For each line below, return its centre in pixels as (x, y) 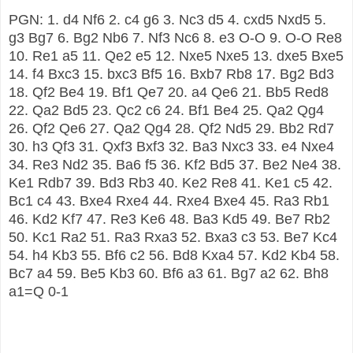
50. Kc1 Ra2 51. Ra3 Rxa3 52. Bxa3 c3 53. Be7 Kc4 (173, 237)
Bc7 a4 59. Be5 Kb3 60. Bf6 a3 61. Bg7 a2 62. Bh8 (169, 273)
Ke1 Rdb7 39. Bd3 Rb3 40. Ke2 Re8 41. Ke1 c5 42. (171, 182)
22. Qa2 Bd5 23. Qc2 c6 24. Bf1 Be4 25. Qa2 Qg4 (166, 110)
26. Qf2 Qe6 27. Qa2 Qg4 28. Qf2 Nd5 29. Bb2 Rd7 (171, 128)
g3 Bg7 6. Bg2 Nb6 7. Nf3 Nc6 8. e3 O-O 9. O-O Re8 (175, 37)
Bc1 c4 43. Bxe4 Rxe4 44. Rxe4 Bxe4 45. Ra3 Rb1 (169, 201)
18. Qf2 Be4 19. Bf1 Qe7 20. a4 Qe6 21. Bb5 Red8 (169, 92)
